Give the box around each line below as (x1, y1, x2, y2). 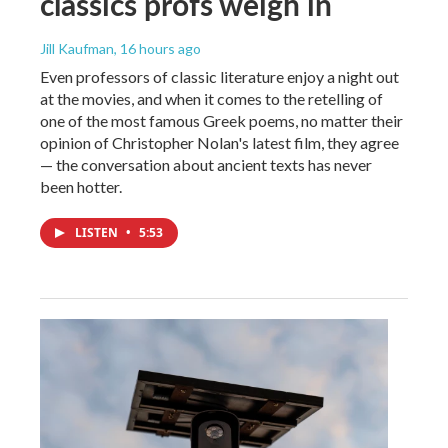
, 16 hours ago (114, 39, 201, 57)
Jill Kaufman (40, 39, 114, 57)
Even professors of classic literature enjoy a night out (40, 66, 399, 86)
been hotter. (40, 176, 122, 196)
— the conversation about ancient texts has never (40, 154, 372, 174)
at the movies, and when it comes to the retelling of (40, 88, 383, 108)
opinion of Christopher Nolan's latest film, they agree (40, 132, 399, 152)
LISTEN (75, 223, 121, 241)
